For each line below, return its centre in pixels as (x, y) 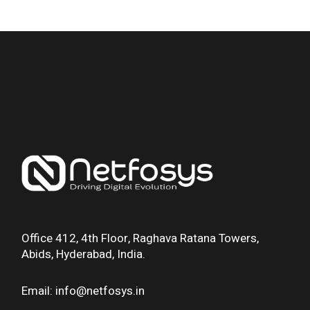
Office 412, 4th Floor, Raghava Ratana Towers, (140, 238)
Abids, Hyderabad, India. (84, 254)
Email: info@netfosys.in (83, 291)
